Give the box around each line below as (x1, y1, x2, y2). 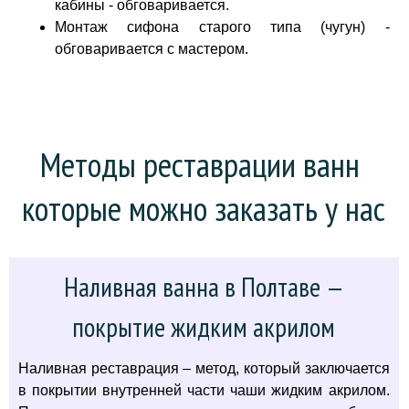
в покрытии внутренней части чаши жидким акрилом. (18, 383, 390, 398)
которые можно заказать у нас (22, 186, 386, 230)
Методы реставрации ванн (40, 142, 361, 186)
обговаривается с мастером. (55, 41, 248, 57)
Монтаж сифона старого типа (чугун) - (55, 19, 390, 35)
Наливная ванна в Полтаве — (63, 269, 344, 304)
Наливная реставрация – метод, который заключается (18, 361, 390, 376)
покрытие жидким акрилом (72, 309, 336, 344)
